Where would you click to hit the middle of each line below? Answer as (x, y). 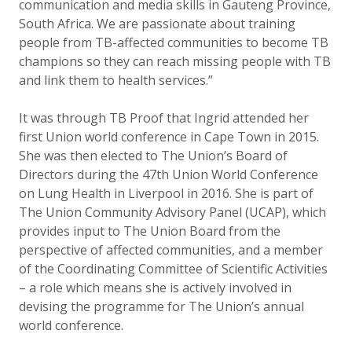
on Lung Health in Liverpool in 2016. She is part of (166, 193)
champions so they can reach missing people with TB (175, 61)
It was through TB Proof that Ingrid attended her (164, 118)
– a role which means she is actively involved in (155, 288)
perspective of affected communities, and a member (171, 250)
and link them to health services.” (116, 80)
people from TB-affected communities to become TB (174, 42)
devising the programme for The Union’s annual (161, 306)
